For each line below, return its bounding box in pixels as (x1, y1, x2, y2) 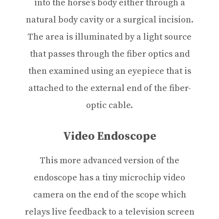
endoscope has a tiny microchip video (34, 172, 185, 183)
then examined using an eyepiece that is (28, 65, 191, 77)
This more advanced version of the (40, 154, 179, 166)
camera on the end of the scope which (33, 189, 186, 200)
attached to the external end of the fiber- (28, 82, 191, 94)
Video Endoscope (63, 129, 156, 144)
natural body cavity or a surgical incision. (25, 14, 194, 25)
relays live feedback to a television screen (24, 206, 195, 218)
